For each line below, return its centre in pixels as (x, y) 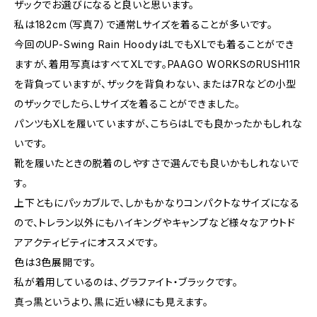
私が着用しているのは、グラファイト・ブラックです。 (126, 282)
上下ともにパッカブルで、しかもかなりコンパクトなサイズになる (157, 203)
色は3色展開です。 (56, 262)
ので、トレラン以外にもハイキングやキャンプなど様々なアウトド (155, 223)
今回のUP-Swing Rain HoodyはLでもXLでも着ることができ (154, 44)
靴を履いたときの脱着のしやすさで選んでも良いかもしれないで (157, 163)
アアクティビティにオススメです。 (87, 242)
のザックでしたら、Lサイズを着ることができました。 (127, 104)
